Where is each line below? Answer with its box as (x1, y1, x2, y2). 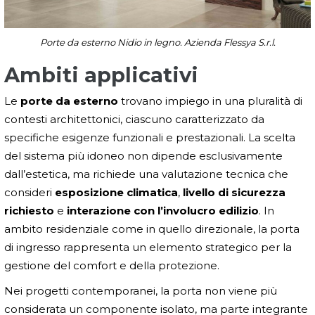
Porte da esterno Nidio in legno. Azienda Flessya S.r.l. (39, 36, 276, 48)
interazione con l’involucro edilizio (67, 203, 259, 217)
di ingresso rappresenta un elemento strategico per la (4, 240, 292, 254)
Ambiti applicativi (4, 62, 198, 87)
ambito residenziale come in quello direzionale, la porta (4, 221, 300, 236)
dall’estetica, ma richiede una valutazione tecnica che (4, 167, 288, 181)
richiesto (4, 203, 54, 217)
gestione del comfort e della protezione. (4, 258, 219, 272)
